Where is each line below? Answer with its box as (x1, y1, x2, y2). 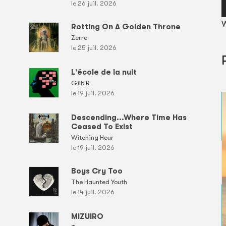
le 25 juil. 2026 (71, 43, 117, 51)
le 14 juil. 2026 (71, 188, 115, 196)
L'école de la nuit (71, 67, 137, 77)
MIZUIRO (71, 211, 103, 221)
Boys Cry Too (71, 166, 123, 176)
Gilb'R (71, 79, 89, 87)
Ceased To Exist (71, 122, 133, 131)
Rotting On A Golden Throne (71, 22, 181, 31)
